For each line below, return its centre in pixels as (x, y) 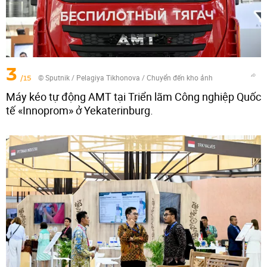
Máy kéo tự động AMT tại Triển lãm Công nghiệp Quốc (133, 96)
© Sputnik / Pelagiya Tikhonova (89, 77)
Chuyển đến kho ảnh (180, 77)
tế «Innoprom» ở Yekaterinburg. (80, 110)
